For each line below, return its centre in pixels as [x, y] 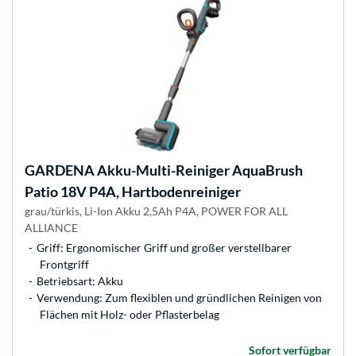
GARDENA [60, 170]
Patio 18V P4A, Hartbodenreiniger [133, 192]
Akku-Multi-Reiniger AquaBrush [199, 170]
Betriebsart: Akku [80, 281]
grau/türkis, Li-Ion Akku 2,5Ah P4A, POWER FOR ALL [156, 211]
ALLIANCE [51, 228]
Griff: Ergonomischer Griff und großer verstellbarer [164, 248]
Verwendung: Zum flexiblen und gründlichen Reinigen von [179, 298]
